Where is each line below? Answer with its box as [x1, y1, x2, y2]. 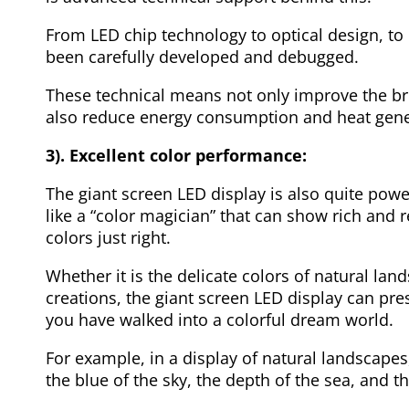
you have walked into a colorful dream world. [46, 308, 393, 330]
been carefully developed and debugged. [46, 45, 359, 68]
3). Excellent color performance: [46, 143, 307, 166]
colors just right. [46, 225, 171, 248]
